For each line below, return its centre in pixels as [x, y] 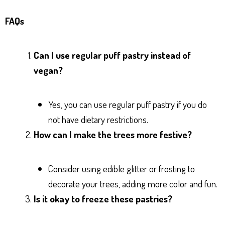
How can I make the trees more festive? [113, 134]
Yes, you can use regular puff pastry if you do [127, 104]
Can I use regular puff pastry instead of [112, 55]
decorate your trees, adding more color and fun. [133, 183]
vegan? [48, 70]
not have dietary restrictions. [98, 119]
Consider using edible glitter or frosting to [121, 168]
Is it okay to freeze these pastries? [103, 198]
